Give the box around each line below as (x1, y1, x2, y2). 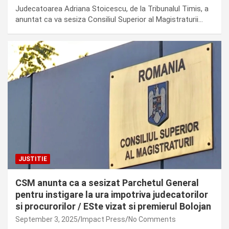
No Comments (128, 215, 176, 223)
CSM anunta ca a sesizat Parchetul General (15, 177, 199, 188)
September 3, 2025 (15, 215, 78, 223)
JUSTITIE (18, 155, 47, 163)
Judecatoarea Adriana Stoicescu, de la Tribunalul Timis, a (15, 4, 209, 14)
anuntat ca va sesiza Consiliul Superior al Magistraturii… (15, 15, 203, 25)
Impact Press (81, 215, 125, 223)
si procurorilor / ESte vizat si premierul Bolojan (15, 200, 211, 212)
